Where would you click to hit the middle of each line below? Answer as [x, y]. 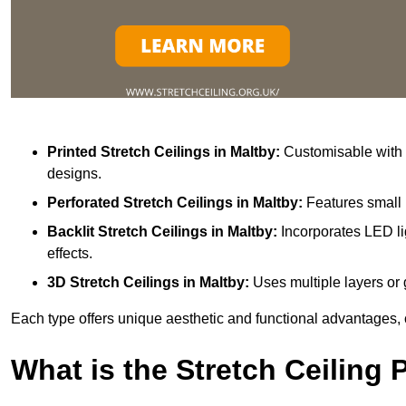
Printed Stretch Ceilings [129, 151]
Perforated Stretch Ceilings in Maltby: [177, 202]
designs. [74, 173]
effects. [70, 253]
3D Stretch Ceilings [113, 282]
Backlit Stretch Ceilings [127, 231]
